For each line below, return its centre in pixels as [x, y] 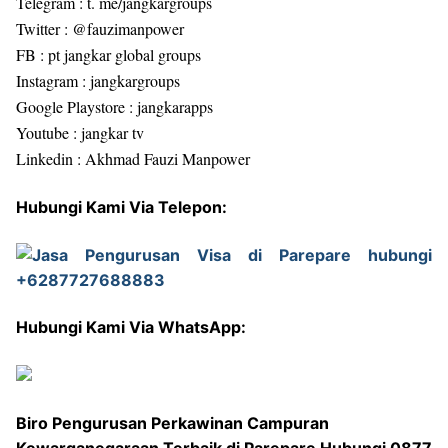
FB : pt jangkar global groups [108, 55]
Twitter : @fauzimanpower [100, 29]
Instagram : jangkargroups [98, 81]
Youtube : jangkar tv [80, 133]
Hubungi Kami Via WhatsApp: [131, 327]
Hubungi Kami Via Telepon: [121, 207]
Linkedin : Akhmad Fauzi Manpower [133, 159]
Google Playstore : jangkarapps [114, 107]
